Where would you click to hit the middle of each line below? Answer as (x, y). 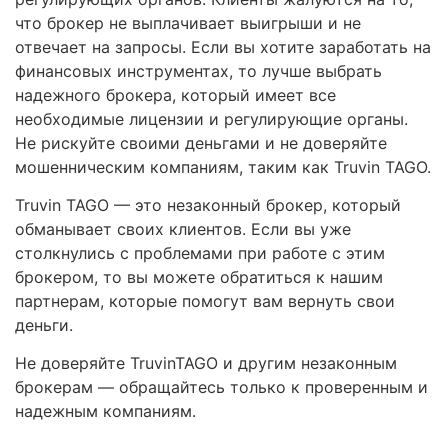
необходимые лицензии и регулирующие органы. (211, 119)
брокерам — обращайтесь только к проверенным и (221, 387)
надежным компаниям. (105, 411)
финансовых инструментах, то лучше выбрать (198, 71)
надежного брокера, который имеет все (175, 95)
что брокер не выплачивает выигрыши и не (188, 23)
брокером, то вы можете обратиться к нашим (199, 277)
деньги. (44, 325)
